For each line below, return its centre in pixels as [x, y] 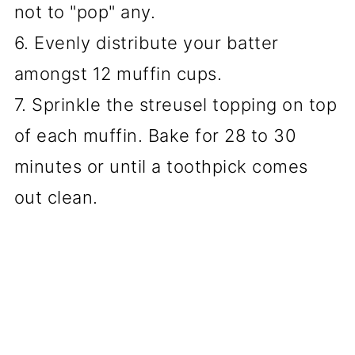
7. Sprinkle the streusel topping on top [176, 105]
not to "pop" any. [85, 12]
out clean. [56, 197]
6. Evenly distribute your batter [146, 43]
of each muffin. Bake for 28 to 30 [155, 136]
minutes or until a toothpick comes [161, 166]
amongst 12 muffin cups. [118, 74]
